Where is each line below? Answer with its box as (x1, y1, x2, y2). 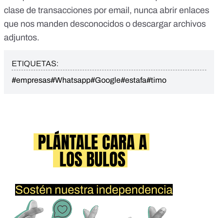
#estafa (121, 75, 146, 84)
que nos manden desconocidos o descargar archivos (4, 18, 206, 29)
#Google (91, 75, 121, 84)
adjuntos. (4, 32, 39, 42)
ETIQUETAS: (12, 59, 58, 68)
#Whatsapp (51, 75, 91, 84)
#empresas (12, 75, 51, 84)
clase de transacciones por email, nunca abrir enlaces (4, 5, 209, 15)
